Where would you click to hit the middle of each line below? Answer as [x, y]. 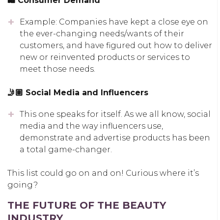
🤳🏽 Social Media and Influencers [78, 92]
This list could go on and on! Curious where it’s [103, 173]
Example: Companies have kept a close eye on [114, 22]
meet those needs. [57, 69]
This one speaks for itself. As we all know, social [115, 114]
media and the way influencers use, [91, 126]
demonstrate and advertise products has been [115, 137]
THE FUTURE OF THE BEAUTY [87, 205]
